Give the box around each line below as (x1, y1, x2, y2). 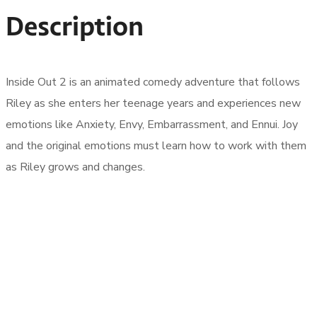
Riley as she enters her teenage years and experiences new (6, 95, 301, 111)
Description (6, 8, 144, 43)
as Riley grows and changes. (6, 158, 145, 175)
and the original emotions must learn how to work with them (6, 137, 306, 154)
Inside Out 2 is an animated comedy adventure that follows (6, 74, 300, 90)
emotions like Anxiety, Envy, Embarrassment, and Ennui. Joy (6, 116, 298, 132)
